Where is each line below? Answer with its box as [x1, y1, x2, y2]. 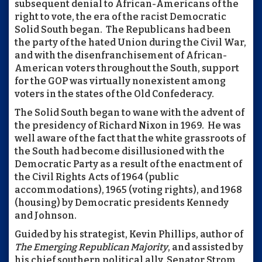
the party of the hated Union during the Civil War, [15, 36, 246, 48]
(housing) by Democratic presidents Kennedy [15, 196, 229, 208]
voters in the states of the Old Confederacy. [15, 88, 214, 99]
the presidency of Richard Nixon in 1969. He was [15, 119, 241, 131]
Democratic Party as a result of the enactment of [15, 158, 242, 170]
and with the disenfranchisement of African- [15, 49, 227, 61]
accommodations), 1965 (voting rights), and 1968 [15, 184, 242, 195]
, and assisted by [168, 241, 243, 253]
